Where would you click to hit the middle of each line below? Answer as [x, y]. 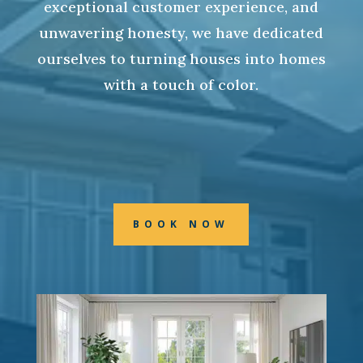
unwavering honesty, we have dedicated [181, 33]
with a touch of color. [181, 85]
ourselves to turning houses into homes [181, 59]
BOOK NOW [181, 224]
